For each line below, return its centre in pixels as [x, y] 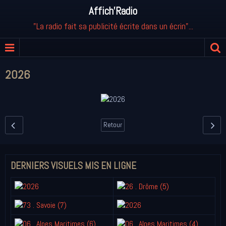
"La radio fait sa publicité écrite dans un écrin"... [113, 26]
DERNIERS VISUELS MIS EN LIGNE [73, 165]
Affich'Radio [113, 11]
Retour [113, 125]
